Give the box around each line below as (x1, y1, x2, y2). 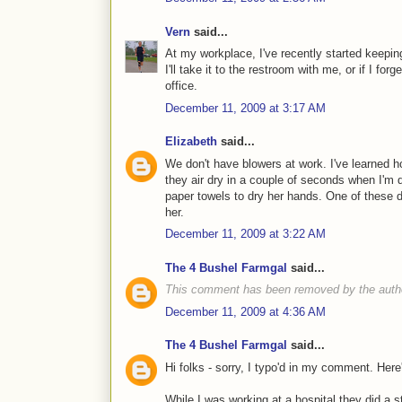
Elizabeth (165, 135, 217, 149)
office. (165, 79, 197, 93)
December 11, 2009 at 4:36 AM (165, 304, 326, 319)
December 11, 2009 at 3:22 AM (165, 227, 326, 241)
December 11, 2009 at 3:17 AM (165, 100, 326, 115)
